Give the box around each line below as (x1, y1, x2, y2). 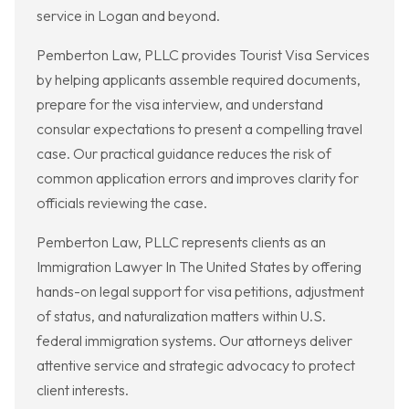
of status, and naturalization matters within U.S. (37, 307, 326, 326)
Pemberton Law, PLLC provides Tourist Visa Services (37, 46, 370, 65)
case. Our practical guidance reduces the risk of (37, 144, 331, 163)
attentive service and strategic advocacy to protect (37, 356, 355, 375)
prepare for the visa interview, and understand (37, 95, 323, 114)
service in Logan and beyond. (37, 6, 220, 26)
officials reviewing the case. (37, 194, 207, 213)
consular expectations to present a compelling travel (37, 120, 362, 139)
